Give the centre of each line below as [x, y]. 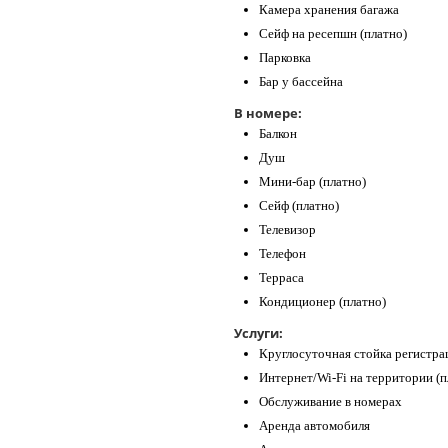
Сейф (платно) [299, 206]
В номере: [268, 113]
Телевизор [287, 230]
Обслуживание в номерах [330, 402]
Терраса [281, 278]
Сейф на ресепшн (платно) [333, 34]
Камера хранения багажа [329, 10]
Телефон [282, 254]
